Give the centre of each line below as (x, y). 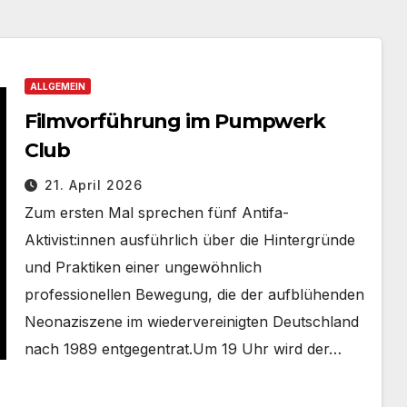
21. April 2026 (93, 184)
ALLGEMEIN (57, 86)
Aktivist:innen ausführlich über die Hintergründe (189, 239)
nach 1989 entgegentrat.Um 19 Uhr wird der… (183, 348)
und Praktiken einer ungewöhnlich (143, 267)
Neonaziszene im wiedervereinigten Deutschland (191, 321)
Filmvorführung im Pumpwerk (175, 121)
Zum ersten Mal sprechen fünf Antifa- (156, 212)
